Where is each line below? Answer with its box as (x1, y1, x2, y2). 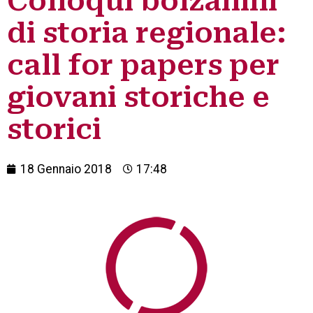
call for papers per (7, 49, 279, 82)
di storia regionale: (7, 17, 286, 50)
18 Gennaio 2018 (20, 162, 112, 176)
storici (7, 113, 101, 146)
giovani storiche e (7, 81, 270, 114)
